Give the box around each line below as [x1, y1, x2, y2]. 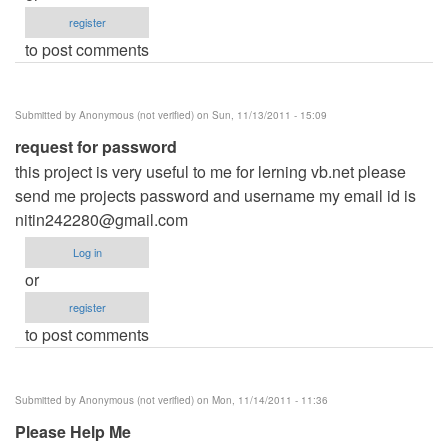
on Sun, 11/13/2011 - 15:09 [194, 107, 327, 122]
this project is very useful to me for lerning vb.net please [15, 159, 406, 183]
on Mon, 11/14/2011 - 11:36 [194, 392, 328, 407]
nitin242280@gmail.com [15, 207, 188, 231]
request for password [15, 134, 177, 158]
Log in [72, 243, 102, 260]
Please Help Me [15, 419, 131, 443]
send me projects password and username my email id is [15, 183, 416, 207]
